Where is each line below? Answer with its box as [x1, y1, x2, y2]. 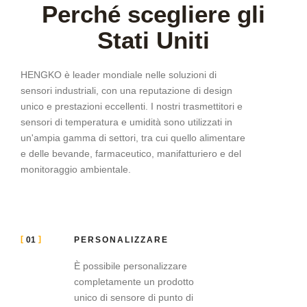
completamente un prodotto [73, 276, 194, 288]
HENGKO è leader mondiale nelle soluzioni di [21, 69, 217, 80]
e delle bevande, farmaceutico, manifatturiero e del [21, 147, 241, 159]
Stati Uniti [97, 26, 210, 53]
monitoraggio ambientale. [21, 163, 131, 175]
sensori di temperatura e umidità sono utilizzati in [21, 116, 232, 127]
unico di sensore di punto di [73, 292, 193, 304]
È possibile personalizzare [73, 260, 187, 272]
